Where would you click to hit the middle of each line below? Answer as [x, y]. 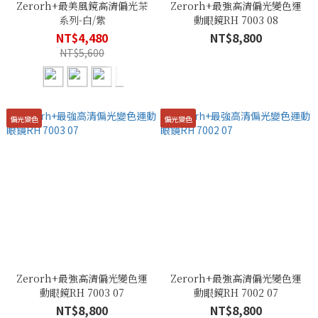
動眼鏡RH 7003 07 [82, 292]
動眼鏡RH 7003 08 [236, 20]
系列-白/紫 [82, 20]
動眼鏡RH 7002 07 [236, 292]
